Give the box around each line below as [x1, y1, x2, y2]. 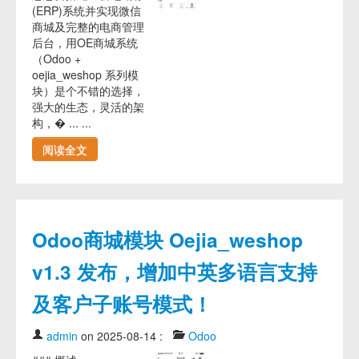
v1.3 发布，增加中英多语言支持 [32, 257, 317, 286]
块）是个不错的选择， [32, 83, 144, 99]
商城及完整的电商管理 [32, 18, 144, 34]
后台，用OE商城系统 [32, 34, 138, 50]
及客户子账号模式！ [32, 289, 212, 318]
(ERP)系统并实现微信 [32, 2, 141, 18]
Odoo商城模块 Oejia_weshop [32, 225, 303, 254]
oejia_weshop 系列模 [32, 67, 139, 83]
